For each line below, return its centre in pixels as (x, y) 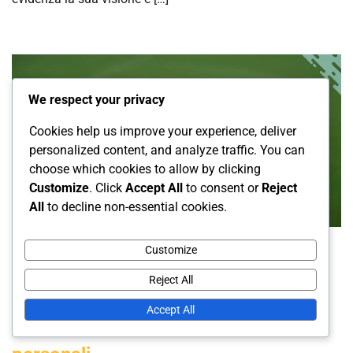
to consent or (222, 188)
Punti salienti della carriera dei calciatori (192, 236)
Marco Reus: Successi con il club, (154, 298)
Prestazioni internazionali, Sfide (146, 327)
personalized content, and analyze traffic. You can (167, 150)
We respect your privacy (97, 99)
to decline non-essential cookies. (136, 206)
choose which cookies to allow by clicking (145, 169)
